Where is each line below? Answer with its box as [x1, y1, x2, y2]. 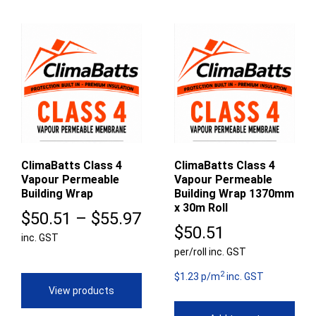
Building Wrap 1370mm [174, 187, 295, 201]
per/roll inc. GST [174, 246, 247, 258]
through [140, 280, 202, 300]
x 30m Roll [174, 201, 229, 215]
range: [140, 232, 189, 253]
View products [48, 285, 114, 297]
